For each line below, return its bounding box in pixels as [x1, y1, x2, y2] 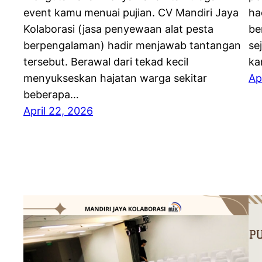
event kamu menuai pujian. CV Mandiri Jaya [23, 6, 239, 19]
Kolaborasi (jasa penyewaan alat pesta [23, 23, 213, 36]
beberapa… [23, 88, 79, 101]
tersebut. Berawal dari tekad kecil [23, 56, 188, 68]
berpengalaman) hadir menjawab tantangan [23, 39, 241, 52]
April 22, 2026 [23, 105, 93, 118]
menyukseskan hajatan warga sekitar [23, 72, 207, 85]
